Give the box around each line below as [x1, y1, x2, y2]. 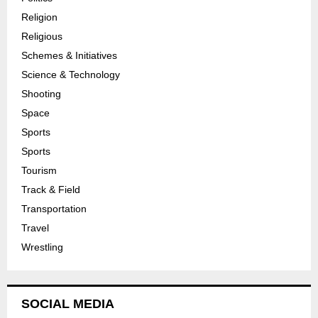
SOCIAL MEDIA [21, 296, 114, 311]
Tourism [21, 164, 57, 176]
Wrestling [21, 241, 63, 253]
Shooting [21, 87, 61, 99]
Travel [21, 221, 49, 234]
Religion [21, 11, 57, 23]
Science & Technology [21, 68, 120, 80]
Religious [21, 30, 62, 42]
